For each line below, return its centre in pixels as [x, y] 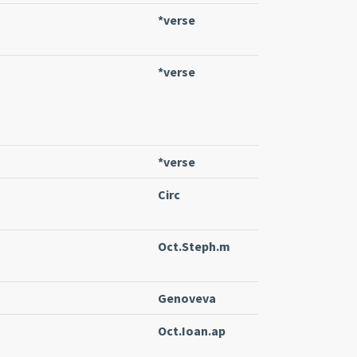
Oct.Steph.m [194, 246]
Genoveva [187, 298]
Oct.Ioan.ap [192, 330]
